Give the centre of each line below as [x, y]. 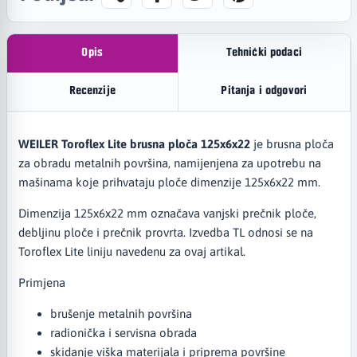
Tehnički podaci [264, 53]
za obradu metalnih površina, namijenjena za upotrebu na [169, 163]
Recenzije [92, 92]
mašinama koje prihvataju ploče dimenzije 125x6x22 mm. [169, 182]
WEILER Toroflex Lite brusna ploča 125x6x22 [134, 143]
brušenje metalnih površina [121, 313]
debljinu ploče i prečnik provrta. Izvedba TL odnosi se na [165, 232]
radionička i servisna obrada [123, 332]
